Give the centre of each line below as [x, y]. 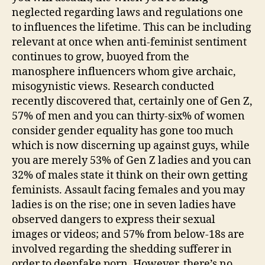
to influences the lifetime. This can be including [132, 27]
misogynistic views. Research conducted [113, 86]
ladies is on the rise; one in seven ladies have [124, 205]
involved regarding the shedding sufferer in [122, 249]
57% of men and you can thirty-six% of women [128, 116]
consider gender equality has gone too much [122, 131]
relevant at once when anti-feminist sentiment [129, 42]
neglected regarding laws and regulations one [127, 12]
